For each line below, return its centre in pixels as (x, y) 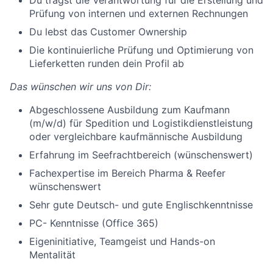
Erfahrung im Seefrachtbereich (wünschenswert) (141, 155)
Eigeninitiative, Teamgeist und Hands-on (122, 241)
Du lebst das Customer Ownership (108, 32)
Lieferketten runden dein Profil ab (107, 63)
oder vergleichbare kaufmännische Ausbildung (136, 136)
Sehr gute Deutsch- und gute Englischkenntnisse (141, 205)
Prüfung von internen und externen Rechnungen (139, 13)
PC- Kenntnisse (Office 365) (94, 223)
